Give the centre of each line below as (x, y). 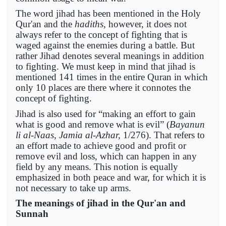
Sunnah (32, 214)
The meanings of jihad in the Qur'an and (101, 203)
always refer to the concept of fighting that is (101, 35)
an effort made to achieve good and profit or (101, 145)
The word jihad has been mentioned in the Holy (108, 14)
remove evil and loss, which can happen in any (106, 156)
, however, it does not (145, 24)
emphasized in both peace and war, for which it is (111, 177)
